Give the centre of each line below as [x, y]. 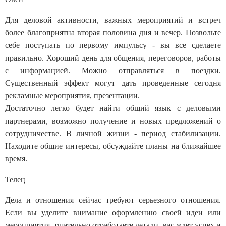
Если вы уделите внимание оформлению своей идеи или [113, 212]
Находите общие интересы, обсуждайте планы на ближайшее [113, 146]
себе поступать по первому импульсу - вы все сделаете [113, 45]
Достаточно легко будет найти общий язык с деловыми [113, 108]
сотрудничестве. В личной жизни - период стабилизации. [113, 133]
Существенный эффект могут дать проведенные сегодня [113, 83]
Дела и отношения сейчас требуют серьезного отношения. [113, 200]
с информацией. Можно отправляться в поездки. [113, 70]
